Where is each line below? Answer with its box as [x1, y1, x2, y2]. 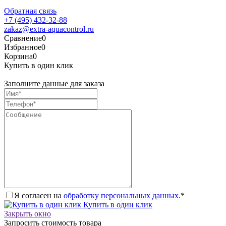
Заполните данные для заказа [4, 79, 104, 88]
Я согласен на [14, 191, 64, 200]
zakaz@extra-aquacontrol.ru [4, 24, 94, 33]
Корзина [4, 51, 33, 61]
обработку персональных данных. [64, 191, 181, 200]
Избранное [4, 42, 41, 51]
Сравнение [4, 33, 42, 42]
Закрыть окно [4, 209, 51, 218]
